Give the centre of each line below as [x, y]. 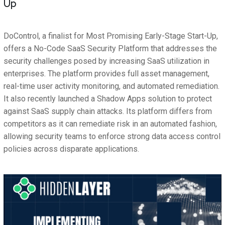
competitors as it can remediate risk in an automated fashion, [110, 124]
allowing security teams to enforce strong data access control [112, 137]
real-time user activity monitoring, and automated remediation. [111, 86]
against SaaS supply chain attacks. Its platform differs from [108, 111]
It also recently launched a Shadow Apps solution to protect [108, 99]
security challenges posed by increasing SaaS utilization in [106, 61]
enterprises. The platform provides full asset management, [106, 74]
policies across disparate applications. [71, 149]
